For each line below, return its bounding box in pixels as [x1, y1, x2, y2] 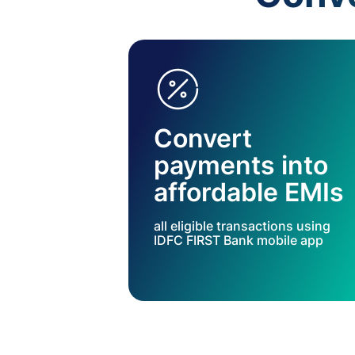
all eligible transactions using [154, 218, 330, 234]
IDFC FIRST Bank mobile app [154, 232, 323, 248]
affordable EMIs [154, 177, 344, 208]
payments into [154, 150, 328, 181]
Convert [154, 123, 252, 154]
